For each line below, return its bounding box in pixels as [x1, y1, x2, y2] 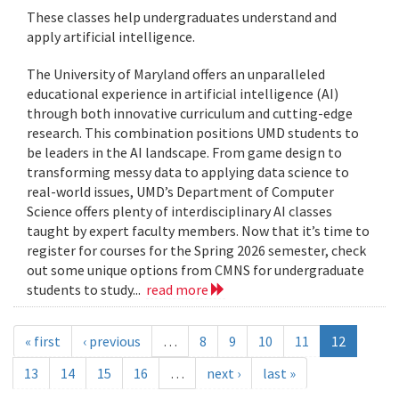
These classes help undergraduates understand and [27, 8, 337, 27]
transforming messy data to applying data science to [27, 163, 349, 182]
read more [146, 281, 211, 299]
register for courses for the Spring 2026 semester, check [27, 241, 366, 260]
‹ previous [83, 332, 141, 351]
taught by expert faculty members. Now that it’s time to [27, 222, 370, 240]
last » [263, 364, 296, 383]
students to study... [27, 281, 146, 299]
